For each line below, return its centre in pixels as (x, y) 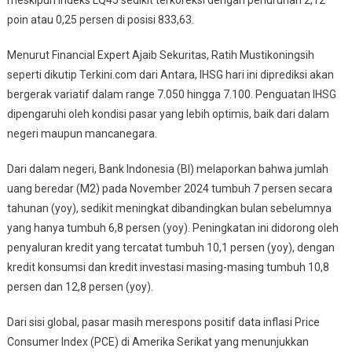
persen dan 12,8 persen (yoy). (80, 287)
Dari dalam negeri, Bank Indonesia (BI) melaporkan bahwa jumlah (167, 169)
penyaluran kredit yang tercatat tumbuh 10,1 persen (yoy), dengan (170, 248)
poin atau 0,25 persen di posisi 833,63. (100, 20)
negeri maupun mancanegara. (82, 134)
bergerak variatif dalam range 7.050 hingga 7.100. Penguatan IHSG (171, 95)
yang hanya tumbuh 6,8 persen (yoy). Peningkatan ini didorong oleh (172, 228)
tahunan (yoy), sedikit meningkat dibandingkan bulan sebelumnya (169, 209)
